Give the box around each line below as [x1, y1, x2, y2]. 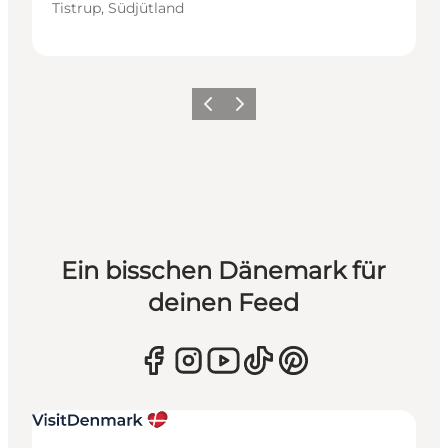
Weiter [226, 102, 266, 118]
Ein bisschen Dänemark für [61, 256, 387, 286]
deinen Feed [148, 288, 300, 318]
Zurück [194, 102, 238, 118]
